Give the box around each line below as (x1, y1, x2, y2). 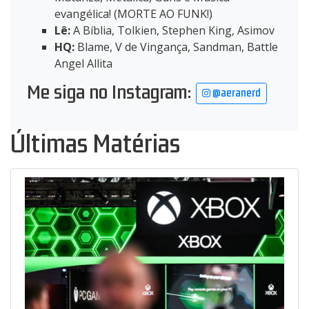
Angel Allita (54, 56, 112, 72)
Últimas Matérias (10, 127, 180, 162)
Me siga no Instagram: (27, 79, 196, 106)
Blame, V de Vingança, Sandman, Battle (74, 39, 278, 55)
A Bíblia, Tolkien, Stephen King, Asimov (70, 23, 275, 39)
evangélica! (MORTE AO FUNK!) (54, 6, 212, 22)
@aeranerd (210, 86, 261, 101)
